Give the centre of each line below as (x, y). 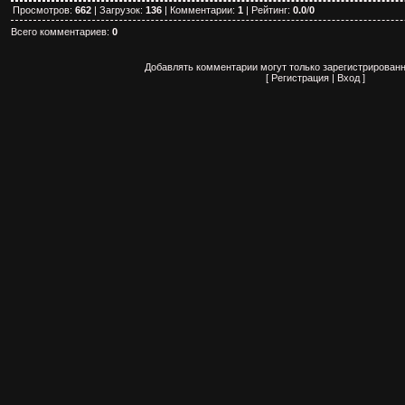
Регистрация (300, 77)
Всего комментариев (59, 31)
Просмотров (41, 9)
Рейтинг (269, 9)
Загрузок (120, 9)
